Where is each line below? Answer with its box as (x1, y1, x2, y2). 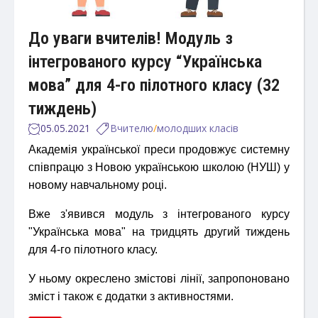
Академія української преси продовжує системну (28, 143, 290, 156)
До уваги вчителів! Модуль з (28, 28, 233, 49)
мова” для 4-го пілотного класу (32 (28, 75, 280, 96)
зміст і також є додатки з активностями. (28, 290, 234, 303)
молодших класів (157, 121, 238, 136)
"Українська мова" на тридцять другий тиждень (28, 226, 290, 238)
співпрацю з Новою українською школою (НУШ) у (28, 161, 290, 174)
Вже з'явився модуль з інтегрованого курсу (28, 208, 290, 221)
